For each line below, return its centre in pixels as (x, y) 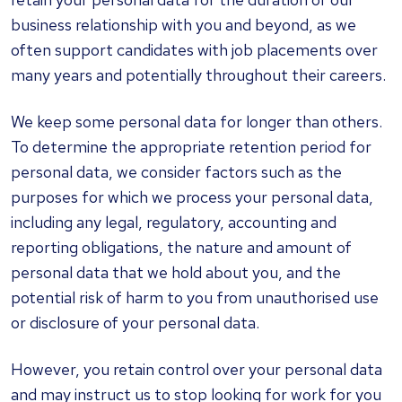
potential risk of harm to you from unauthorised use (195, 297)
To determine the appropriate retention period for (191, 147)
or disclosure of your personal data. (135, 323)
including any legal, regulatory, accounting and (174, 222)
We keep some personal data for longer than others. (197, 122)
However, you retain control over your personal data (197, 369)
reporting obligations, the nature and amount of (181, 247)
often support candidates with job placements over (194, 50)
